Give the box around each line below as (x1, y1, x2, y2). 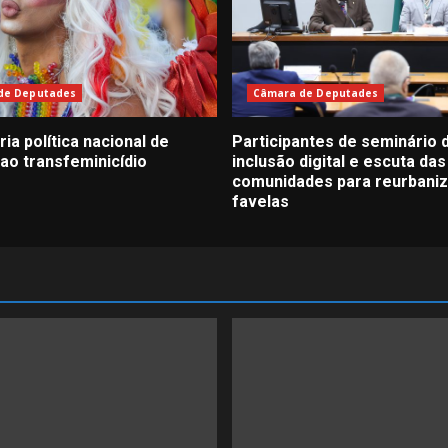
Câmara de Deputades (252, 85, 379, 100)
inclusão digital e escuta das (231, 151, 446, 171)
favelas (231, 191, 289, 211)
